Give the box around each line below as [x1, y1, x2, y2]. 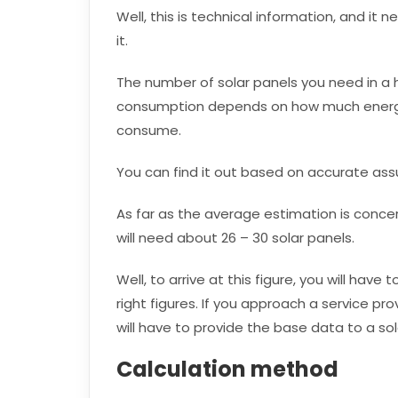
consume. [115, 121, 181, 139]
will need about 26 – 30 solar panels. [115, 228, 354, 247]
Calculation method [115, 354, 338, 384]
